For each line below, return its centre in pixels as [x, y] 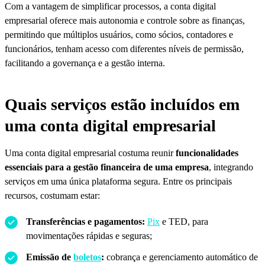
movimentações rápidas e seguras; [89, 235]
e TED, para [184, 221]
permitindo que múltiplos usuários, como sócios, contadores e [119, 34]
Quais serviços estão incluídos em [122, 104]
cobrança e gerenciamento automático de [181, 257]
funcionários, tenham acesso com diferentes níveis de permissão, [124, 49]
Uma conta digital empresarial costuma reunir [90, 153]
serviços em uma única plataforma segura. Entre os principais [118, 181]
